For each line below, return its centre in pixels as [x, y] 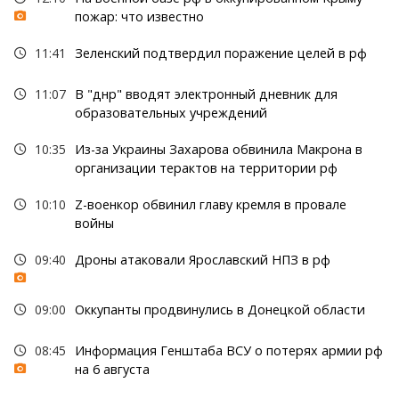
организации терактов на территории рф [206, 168]
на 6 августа [112, 370]
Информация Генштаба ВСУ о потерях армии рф [228, 351]
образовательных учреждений [171, 113]
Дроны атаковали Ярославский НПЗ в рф [202, 260]
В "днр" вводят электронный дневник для [206, 94]
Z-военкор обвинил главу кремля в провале [210, 205]
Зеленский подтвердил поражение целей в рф [220, 53]
